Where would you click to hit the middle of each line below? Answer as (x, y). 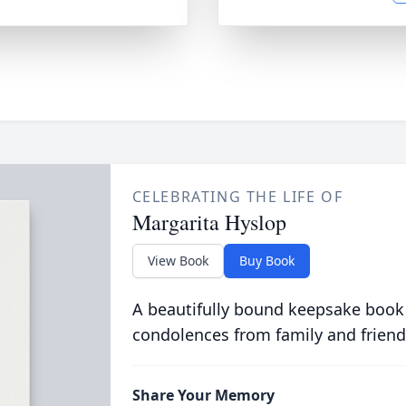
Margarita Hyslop (209, 222)
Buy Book (266, 261)
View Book (178, 261)
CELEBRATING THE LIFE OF (237, 197)
